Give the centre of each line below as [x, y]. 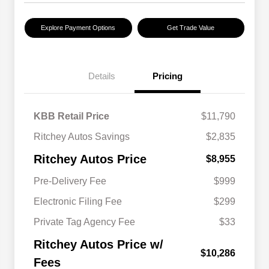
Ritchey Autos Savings [82, 137]
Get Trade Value [191, 28]
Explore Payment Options [78, 28]
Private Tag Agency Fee [84, 222]
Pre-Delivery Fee [70, 181]
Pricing [168, 76]
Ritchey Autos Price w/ [98, 245]
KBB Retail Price [71, 116]
